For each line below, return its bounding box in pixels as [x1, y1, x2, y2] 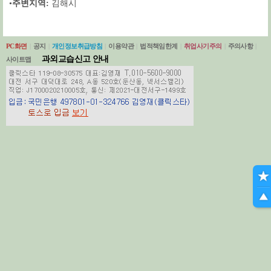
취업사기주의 [183, 42, 222, 50]
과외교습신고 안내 [41, 54, 109, 64]
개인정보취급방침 [51, 42, 103, 50]
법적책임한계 [140, 42, 178, 50]
